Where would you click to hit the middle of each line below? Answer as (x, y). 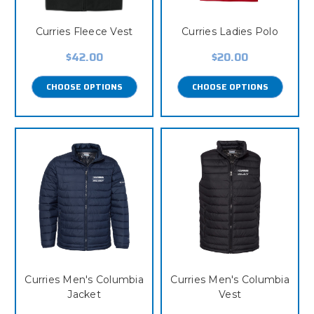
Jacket (84, 294)
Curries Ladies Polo (230, 31)
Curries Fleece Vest (84, 31)
